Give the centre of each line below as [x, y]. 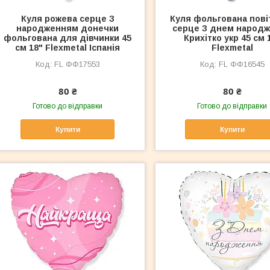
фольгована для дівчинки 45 [68, 38]
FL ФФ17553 [77, 64]
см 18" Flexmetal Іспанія [68, 48]
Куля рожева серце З [67, 19]
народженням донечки [68, 29]
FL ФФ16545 [241, 64]
